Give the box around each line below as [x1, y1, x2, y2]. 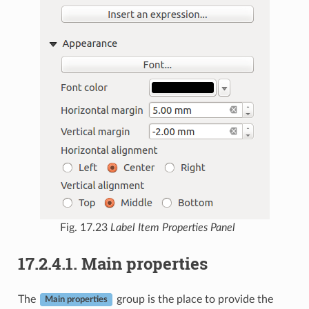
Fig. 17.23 [60, 221, 110, 233]
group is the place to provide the [113, 293, 273, 305]
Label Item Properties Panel [110, 221, 235, 233]
